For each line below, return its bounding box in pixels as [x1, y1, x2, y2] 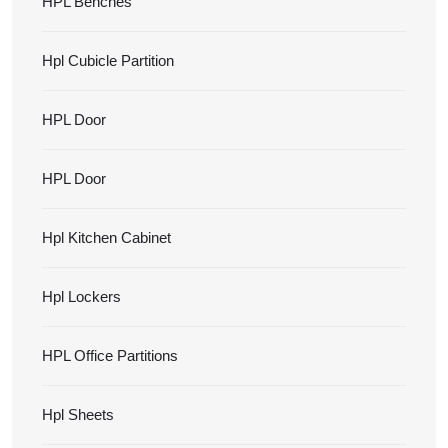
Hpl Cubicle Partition [42, 52, 174, 69]
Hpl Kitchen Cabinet [42, 229, 171, 246]
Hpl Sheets [42, 406, 114, 423]
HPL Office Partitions [42, 347, 178, 364]
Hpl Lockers [42, 288, 121, 305]
